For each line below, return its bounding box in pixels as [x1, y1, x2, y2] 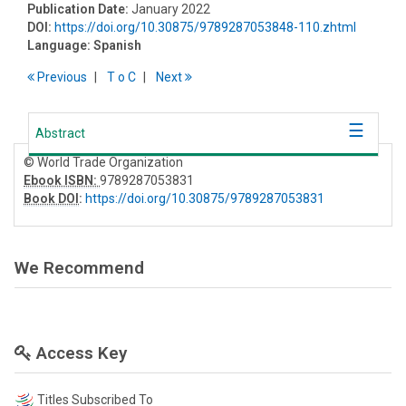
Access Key [32, 342, 127, 363]
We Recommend [14, 256, 144, 278]
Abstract [35, 125, 85, 140]
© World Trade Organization [24, 154, 183, 169]
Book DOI [24, 190, 79, 206]
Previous [34, 69, 87, 84]
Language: [27, 37, 91, 53]
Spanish [93, 37, 141, 53]
